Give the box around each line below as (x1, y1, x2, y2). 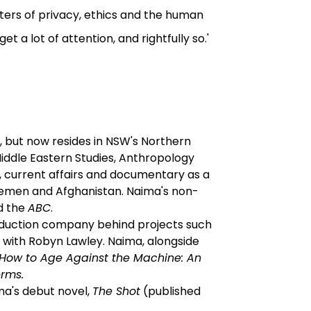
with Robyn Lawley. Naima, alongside (2, 233, 199, 249)
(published (140, 283, 201, 299)
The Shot (92, 283, 140, 299)
